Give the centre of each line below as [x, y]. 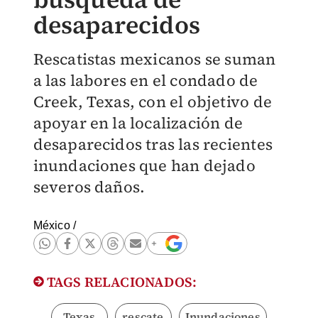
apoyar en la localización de [138, 123]
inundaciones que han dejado [144, 165]
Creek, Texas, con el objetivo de [152, 102]
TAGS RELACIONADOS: [120, 282]
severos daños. [89, 187]
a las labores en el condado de [146, 80]
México [51, 225]
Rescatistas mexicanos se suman [154, 59]
